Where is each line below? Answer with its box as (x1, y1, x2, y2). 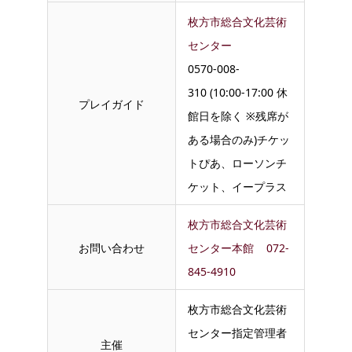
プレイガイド (79, 96, 145, 112)
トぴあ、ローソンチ (188, 155, 287, 170)
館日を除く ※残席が (188, 108, 288, 123)
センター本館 (188, 240, 257, 255)
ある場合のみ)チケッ (188, 131, 290, 147)
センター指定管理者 (188, 324, 287, 340)
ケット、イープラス (188, 178, 287, 194)
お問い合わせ (79, 240, 145, 255)
